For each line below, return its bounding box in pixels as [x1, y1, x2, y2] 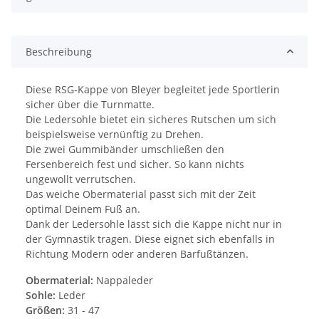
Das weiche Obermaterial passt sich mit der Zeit [26, 187, 256, 201]
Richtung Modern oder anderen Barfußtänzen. [26, 246, 249, 261]
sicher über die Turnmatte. [26, 97, 155, 111]
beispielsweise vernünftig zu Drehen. [26, 127, 204, 141]
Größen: [26, 303, 68, 317]
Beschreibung [26, 44, 92, 58]
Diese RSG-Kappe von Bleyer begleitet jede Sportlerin [26, 82, 280, 96]
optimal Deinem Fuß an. [26, 202, 140, 216]
